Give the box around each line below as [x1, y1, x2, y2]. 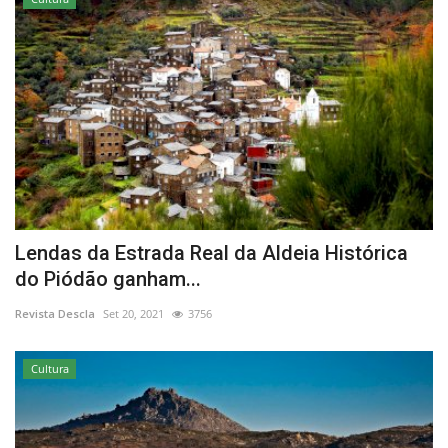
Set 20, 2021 [103, 305, 164, 321]
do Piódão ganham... [15, 266, 201, 291]
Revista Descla [15, 305, 95, 321]
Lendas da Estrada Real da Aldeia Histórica [15, 240, 408, 265]
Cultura [30, 360, 69, 376]
